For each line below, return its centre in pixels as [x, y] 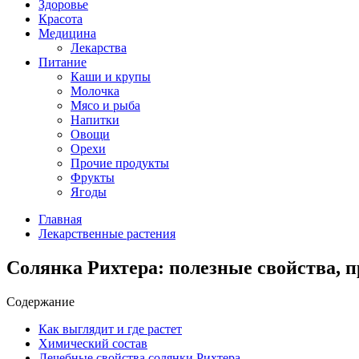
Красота [61, 19]
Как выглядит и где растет [110, 329]
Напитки [95, 120]
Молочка [95, 91]
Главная [60, 219]
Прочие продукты [120, 163]
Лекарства [99, 48]
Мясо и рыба [105, 105]
